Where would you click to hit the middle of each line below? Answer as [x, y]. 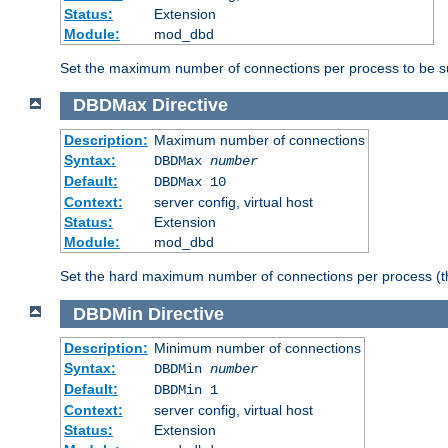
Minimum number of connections [257, 348]
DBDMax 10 [189, 181]
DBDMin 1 [185, 390]
